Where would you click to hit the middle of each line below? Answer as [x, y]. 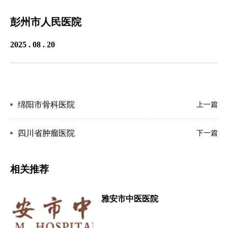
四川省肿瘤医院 [46, 133]
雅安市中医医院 [130, 198]
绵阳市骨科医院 [46, 105]
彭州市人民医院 [46, 22]
